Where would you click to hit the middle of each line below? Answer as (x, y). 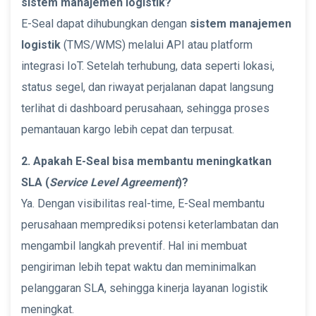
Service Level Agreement (114, 182)
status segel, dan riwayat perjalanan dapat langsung (147, 87)
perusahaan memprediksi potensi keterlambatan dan (150, 224)
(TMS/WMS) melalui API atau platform (157, 44)
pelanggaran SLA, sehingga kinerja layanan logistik (145, 288)
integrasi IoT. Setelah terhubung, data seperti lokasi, (148, 66)
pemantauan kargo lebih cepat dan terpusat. (128, 129)
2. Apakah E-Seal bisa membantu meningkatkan (146, 161)
